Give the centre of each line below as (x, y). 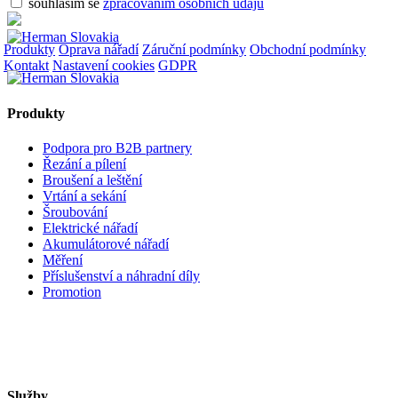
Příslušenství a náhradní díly (121, 275)
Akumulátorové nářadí (106, 243)
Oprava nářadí (99, 50)
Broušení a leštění (92, 179)
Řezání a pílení (84, 163)
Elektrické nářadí (90, 227)
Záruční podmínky (194, 50)
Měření (63, 259)
